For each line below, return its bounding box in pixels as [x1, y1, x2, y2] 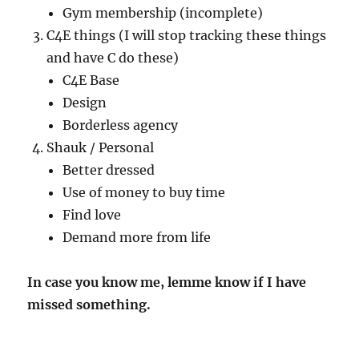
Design [63, 94, 107, 111]
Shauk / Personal [46, 139, 155, 155]
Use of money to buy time [63, 184, 226, 200]
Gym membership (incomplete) [63, 4, 264, 21]
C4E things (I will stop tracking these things [46, 26, 327, 43]
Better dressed [63, 161, 155, 178]
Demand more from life [63, 228, 212, 245]
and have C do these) [46, 49, 179, 66]
